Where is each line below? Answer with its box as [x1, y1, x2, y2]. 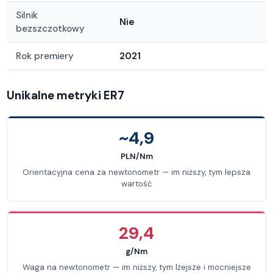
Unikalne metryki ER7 [7, 87, 125, 103]
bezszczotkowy [16, 22, 85, 35]
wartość [121, 179, 152, 190]
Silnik [16, 9, 38, 21]
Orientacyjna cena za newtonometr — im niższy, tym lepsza [23, 167, 250, 178]
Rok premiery [16, 49, 74, 62]
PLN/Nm [120, 151, 153, 161]
